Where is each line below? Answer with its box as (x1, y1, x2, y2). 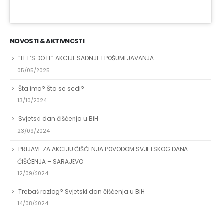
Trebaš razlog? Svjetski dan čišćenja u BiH (18, 187, 145, 196)
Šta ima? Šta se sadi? (18, 84, 84, 93)
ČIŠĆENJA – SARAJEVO (17, 157, 83, 166)
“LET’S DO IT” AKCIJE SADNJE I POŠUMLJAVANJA (18, 54, 154, 63)
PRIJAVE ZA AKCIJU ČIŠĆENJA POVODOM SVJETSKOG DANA (18, 145, 188, 154)
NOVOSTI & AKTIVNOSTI (10, 37, 84, 46)
